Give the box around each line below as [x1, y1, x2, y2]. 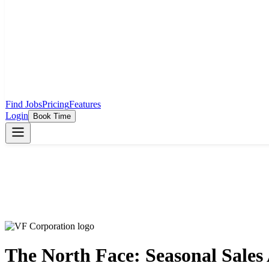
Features [69, 99, 101, 109]
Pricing [42, 99, 69, 109]
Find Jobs [5, 99, 42, 109]
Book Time [33, 112, 71, 121]
